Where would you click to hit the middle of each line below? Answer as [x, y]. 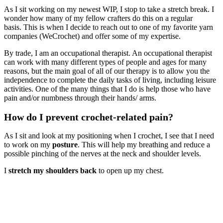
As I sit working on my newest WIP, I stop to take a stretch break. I [109, 9]
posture [65, 144]
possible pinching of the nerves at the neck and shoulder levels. [104, 153]
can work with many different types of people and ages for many [105, 62]
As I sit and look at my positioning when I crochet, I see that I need [109, 135]
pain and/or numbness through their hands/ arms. [82, 98]
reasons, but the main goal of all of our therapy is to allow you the [107, 71]
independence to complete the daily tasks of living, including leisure [110, 80]
